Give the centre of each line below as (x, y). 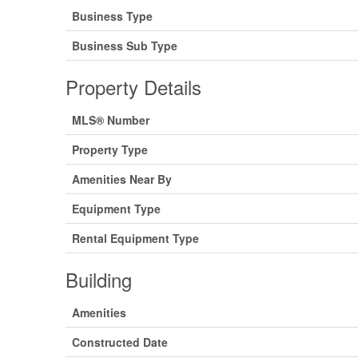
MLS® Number (111, 120)
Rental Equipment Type (136, 238)
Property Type (110, 149)
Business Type (113, 16)
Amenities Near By (122, 179)
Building (99, 279)
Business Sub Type (125, 46)
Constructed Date (120, 342)
